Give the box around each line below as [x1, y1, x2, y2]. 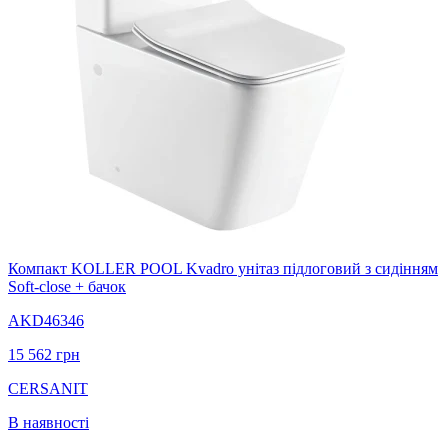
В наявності [8, 413, 89, 431]
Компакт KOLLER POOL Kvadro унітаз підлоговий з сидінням [8, 259, 438, 277]
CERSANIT [8, 379, 88, 397]
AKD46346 [8, 311, 84, 329]
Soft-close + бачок [8, 277, 126, 295]
